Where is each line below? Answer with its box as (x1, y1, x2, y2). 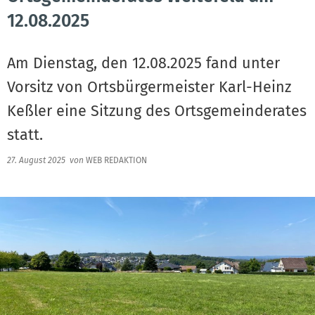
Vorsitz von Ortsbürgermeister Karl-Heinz (7, 78, 291, 96)
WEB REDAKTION (84, 155, 147, 165)
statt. (7, 126, 47, 144)
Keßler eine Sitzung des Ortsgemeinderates (7, 102, 307, 120)
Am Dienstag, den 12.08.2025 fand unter (7, 54, 280, 72)
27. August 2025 (7, 155, 70, 165)
